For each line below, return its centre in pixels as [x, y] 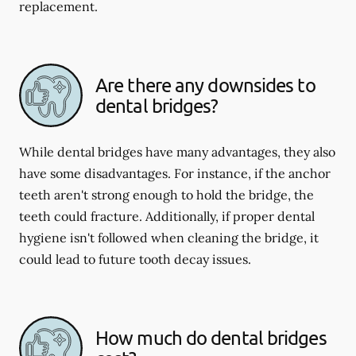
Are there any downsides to [205, 85]
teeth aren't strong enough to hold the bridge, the [166, 195]
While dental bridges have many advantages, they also [177, 152]
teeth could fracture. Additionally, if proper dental [167, 216]
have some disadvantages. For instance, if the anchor [175, 173]
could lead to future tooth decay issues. [135, 259]
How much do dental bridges [211, 337]
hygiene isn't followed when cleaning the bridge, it [169, 238]
